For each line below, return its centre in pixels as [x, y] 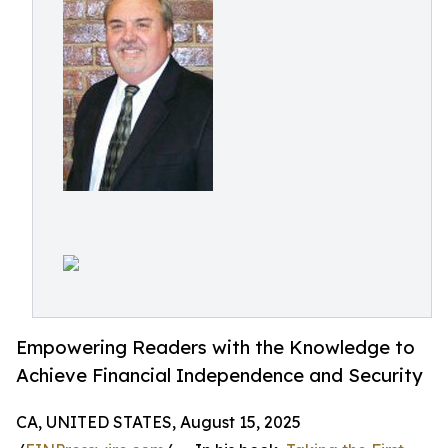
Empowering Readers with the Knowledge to [215, 347]
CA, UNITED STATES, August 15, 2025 [158, 422]
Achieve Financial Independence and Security [219, 375]
